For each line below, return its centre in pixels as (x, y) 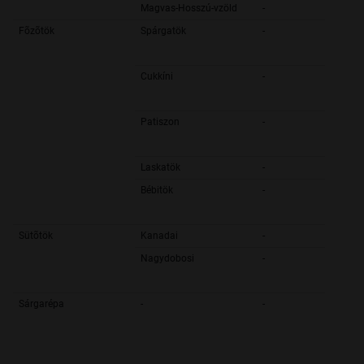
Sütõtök (36, 236)
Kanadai (159, 236)
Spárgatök (163, 31)
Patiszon (160, 122)
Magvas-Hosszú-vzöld (189, 9)
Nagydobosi (167, 259)
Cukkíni (157, 77)
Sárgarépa (41, 304)
